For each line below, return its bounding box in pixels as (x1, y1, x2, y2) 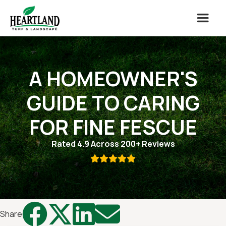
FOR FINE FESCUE (29, 113, 197, 141)
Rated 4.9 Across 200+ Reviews (51, 138, 175, 149)
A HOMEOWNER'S (28, 65, 198, 92)
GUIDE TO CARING (26, 89, 200, 117)
